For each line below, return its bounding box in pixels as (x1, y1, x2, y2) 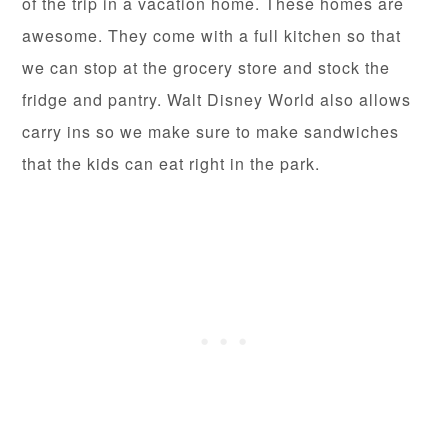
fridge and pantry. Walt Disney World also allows (22, 87, 412, 111)
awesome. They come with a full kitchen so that (22, 23, 402, 47)
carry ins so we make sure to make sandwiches (22, 119, 400, 143)
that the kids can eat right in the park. (22, 151, 321, 175)
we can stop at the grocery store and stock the (22, 55, 391, 79)
